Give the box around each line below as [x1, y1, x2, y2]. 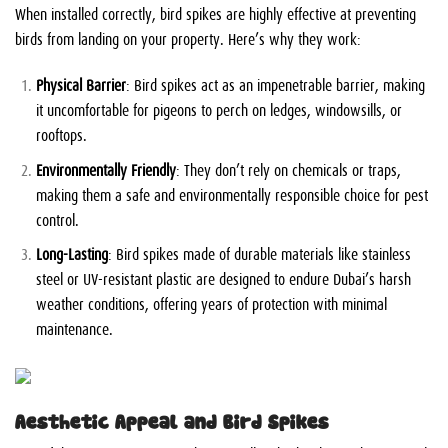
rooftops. [35, 122, 87, 145]
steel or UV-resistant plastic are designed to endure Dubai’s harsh [35, 267, 411, 290]
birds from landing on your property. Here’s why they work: [15, 27, 361, 50]
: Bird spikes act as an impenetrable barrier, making [125, 72, 425, 95]
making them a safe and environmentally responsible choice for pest [35, 182, 428, 205]
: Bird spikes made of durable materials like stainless [107, 242, 411, 265]
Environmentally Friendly [35, 157, 176, 180]
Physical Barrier [35, 72, 126, 95]
